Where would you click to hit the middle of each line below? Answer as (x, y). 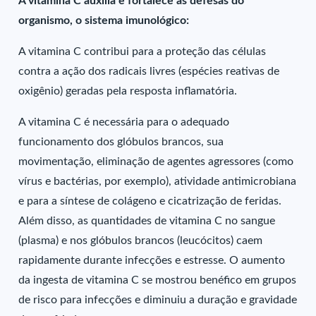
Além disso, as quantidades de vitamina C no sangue (147, 221)
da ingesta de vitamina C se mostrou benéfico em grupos (158, 280)
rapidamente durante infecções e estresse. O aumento (152, 260)
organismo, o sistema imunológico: (104, 20)
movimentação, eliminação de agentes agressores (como (156, 162)
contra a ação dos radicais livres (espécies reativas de (149, 71)
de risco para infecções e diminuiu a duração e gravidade (158, 300)
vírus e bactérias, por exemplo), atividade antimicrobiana (158, 181)
